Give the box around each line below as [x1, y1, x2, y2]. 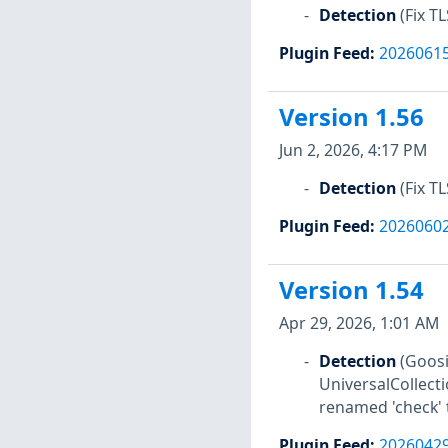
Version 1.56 [278, 101, 424, 134]
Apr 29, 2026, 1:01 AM [278, 311, 439, 334]
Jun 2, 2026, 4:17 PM [278, 138, 427, 161]
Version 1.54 [278, 274, 424, 307]
